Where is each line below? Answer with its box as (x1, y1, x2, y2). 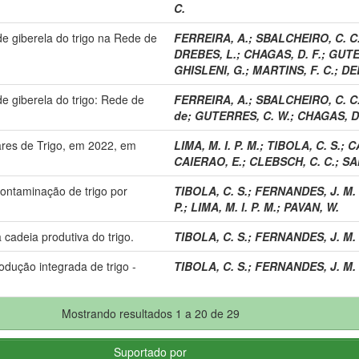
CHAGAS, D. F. (244, 45, 321, 62)
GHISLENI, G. (174, 61, 245, 78)
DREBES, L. (174, 45, 236, 62)
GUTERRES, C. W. (195, 107, 290, 123)
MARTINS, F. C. (252, 61, 334, 78)
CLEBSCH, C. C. (249, 152, 335, 169)
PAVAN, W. (284, 198, 339, 215)
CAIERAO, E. (174, 152, 242, 169)
